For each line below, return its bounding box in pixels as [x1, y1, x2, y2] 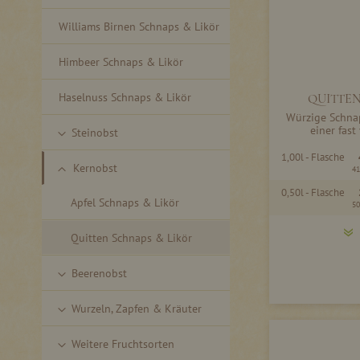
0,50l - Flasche [281, 185, 346, 199]
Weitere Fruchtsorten [72, 336, 174, 351]
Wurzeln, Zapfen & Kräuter [72, 301, 202, 316]
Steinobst [72, 125, 118, 140]
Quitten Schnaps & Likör [71, 230, 192, 245]
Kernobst [73, 160, 117, 175]
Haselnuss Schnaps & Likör [59, 89, 191, 104]
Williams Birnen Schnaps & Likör [59, 18, 219, 34]
